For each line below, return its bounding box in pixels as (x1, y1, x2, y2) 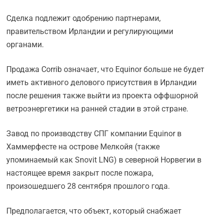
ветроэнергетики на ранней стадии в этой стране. (6, 104, 189, 114)
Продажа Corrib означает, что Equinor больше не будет (6, 65, 205, 74)
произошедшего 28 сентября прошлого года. (6, 182, 170, 191)
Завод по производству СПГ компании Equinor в (6, 129, 182, 139)
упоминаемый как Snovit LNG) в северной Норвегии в (6, 155, 202, 165)
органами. (6, 40, 44, 50)
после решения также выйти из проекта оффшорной (6, 91, 199, 101)
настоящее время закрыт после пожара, (6, 168, 154, 178)
